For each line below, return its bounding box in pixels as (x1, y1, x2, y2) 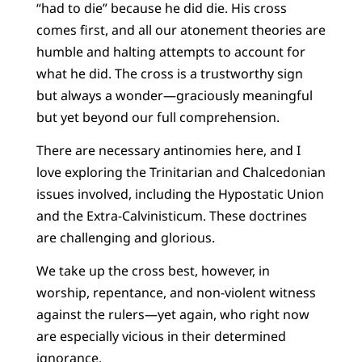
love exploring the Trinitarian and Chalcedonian (36, 163, 326, 182)
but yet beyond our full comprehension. (36, 107, 280, 126)
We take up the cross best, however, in (36, 262, 270, 280)
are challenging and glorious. (36, 229, 215, 247)
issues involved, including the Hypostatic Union (36, 185, 324, 204)
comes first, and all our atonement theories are (36, 20, 326, 39)
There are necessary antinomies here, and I (36, 141, 301, 160)
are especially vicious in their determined (36, 327, 286, 346)
